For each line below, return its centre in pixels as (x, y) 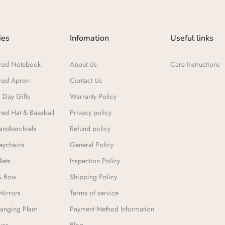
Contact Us (86, 80)
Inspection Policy (95, 161)
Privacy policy (91, 113)
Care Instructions (195, 64)
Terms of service (94, 193)
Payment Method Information (112, 209)
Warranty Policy (93, 96)
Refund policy (90, 129)
